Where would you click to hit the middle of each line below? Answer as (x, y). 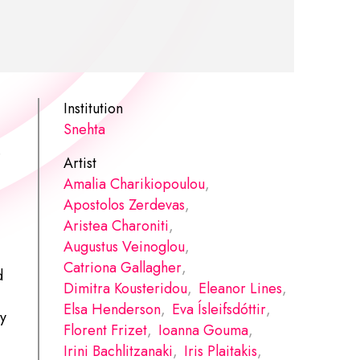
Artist (80, 163)
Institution (94, 108)
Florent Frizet (106, 330)
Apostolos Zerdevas (125, 205)
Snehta (85, 129)
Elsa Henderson (112, 309)
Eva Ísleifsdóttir (219, 309)
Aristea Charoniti (117, 225)
